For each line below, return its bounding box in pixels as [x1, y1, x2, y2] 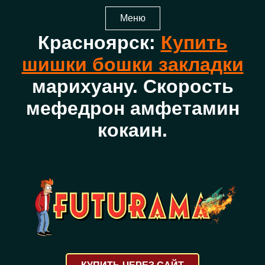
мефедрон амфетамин [25, 98, 240, 119]
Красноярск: [37, 32, 161, 53]
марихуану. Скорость [31, 76, 234, 97]
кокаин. [98, 119, 167, 141]
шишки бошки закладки [21, 54, 244, 75]
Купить [160, 32, 228, 53]
